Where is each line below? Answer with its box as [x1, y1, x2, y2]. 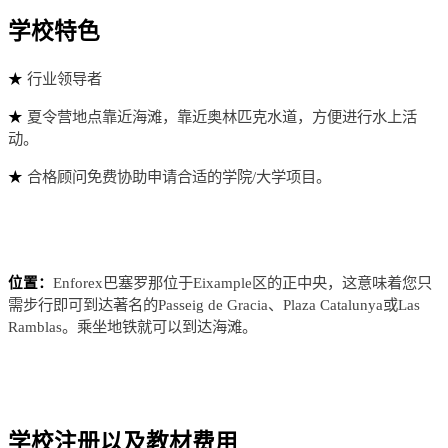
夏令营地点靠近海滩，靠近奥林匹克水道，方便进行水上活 [27, 108, 417, 126]
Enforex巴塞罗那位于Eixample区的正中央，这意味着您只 [53, 274, 432, 292]
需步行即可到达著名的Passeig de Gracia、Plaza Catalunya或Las [8, 296, 420, 314]
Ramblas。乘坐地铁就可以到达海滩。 [8, 318, 257, 336]
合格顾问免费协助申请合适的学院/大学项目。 [27, 168, 331, 186]
